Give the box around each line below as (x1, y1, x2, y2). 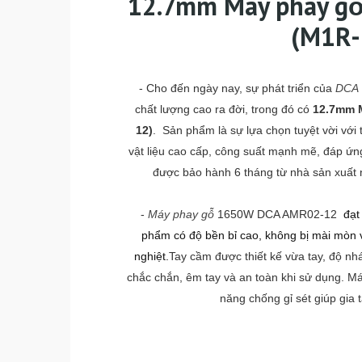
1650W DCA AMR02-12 (213, 208, 340, 221)
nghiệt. (133, 250, 169, 263)
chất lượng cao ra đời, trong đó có (134, 103, 313, 116)
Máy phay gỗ (147, 208, 214, 221)
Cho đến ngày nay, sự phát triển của (146, 82, 335, 95)
